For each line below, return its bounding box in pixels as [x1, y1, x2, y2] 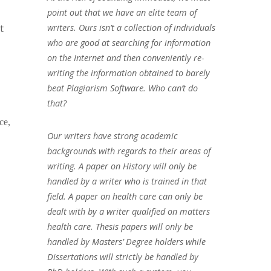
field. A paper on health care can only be [47, 190, 203, 202]
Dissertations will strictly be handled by [47, 250, 198, 263]
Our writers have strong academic [47, 129, 178, 142]
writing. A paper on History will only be [47, 160, 197, 172]
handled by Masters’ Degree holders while [47, 235, 206, 247]
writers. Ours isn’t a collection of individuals [47, 21, 215, 33]
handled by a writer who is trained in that [47, 175, 207, 187]
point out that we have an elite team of [47, 6, 197, 18]
